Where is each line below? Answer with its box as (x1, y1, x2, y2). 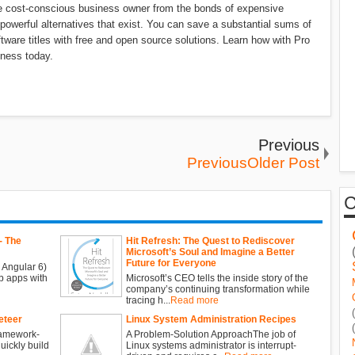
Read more (170, 294, 219, 306)
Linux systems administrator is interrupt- (126, 339, 296, 351)
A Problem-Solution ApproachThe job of (126, 328, 296, 340)
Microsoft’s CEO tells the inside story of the (126, 272, 308, 284)
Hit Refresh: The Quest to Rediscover (126, 235, 295, 246)
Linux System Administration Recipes (126, 313, 296, 325)
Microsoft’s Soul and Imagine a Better (126, 246, 295, 258)
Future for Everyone (126, 257, 216, 269)
